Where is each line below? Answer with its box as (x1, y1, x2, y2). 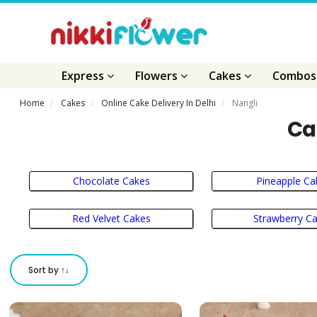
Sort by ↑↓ (28, 264, 70, 277)
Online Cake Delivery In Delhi (101, 97, 217, 109)
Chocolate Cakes (72, 173, 150, 188)
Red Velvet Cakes (71, 212, 151, 226)
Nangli (232, 97, 258, 109)
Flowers (135, 68, 180, 83)
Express (62, 68, 107, 83)
